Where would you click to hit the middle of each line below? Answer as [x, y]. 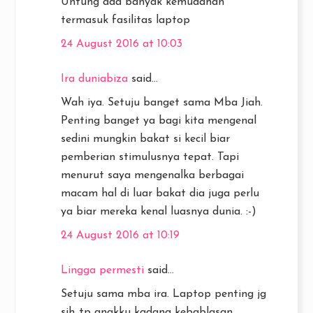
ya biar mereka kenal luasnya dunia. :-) [159, 212]
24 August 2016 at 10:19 [120, 236]
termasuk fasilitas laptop [125, 21]
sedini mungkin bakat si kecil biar [145, 139]
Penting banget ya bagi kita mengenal [159, 121]
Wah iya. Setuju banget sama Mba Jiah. [162, 103]
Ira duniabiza [94, 79]
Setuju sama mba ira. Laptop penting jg [163, 294]
